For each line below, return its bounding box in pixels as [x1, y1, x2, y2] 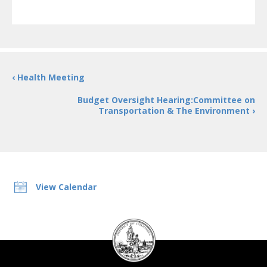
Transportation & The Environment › [98, 105, 255, 116]
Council [111, 231, 139, 243]
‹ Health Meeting [12, 72, 85, 83]
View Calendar [36, 181, 97, 193]
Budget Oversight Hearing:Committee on [77, 94, 255, 105]
